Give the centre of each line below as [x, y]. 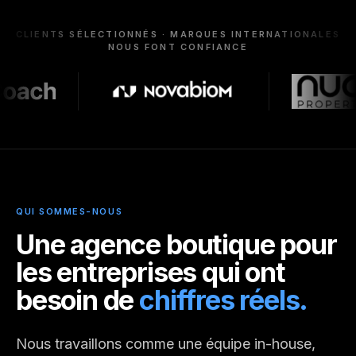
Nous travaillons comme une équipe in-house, [166, 344]
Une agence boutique [148, 244]
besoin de [78, 300]
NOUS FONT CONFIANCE [178, 47]
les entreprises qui [131, 272]
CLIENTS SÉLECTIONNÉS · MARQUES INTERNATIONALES [178, 34]
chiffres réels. [224, 300]
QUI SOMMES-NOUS [70, 211]
